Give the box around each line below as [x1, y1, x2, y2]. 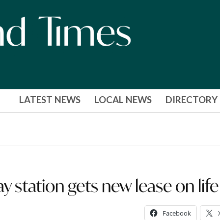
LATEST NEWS [19, 94, 81, 106]
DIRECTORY [165, 94, 218, 106]
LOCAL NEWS [94, 94, 152, 106]
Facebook [162, 208, 191, 218]
